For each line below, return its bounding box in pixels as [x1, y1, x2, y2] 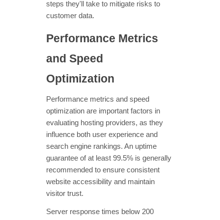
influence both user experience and [46, 131, 158, 139]
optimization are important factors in [46, 107, 160, 115]
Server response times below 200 [46, 208, 154, 216]
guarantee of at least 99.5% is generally [46, 154, 171, 163]
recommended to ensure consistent [46, 166, 160, 174]
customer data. [46, 12, 94, 20]
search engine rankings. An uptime [46, 142, 157, 151]
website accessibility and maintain [46, 178, 155, 186]
